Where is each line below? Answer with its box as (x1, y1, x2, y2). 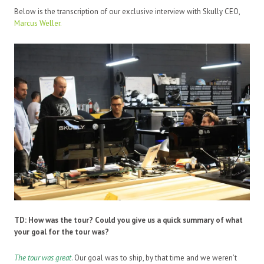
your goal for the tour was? (14, 227, 109, 237)
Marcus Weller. (14, 18, 62, 28)
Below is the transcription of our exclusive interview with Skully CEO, (14, 6, 240, 16)
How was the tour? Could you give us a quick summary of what (28, 215, 243, 226)
